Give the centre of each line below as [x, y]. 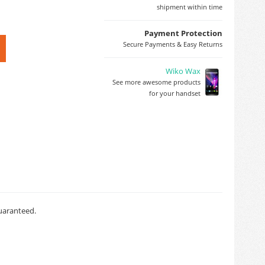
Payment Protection [183, 33]
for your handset [175, 93]
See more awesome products [156, 82]
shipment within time [190, 7]
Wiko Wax [183, 71]
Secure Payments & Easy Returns [173, 44]
